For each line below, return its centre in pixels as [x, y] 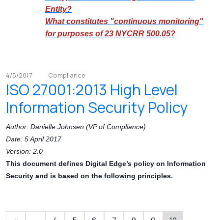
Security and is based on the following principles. [89, 176]
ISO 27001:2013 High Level [92, 90]
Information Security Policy [97, 108]
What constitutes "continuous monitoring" [124, 22]
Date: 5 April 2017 [34, 139]
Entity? [58, 9]
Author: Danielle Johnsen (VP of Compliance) [76, 127]
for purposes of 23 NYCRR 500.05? [110, 34]
